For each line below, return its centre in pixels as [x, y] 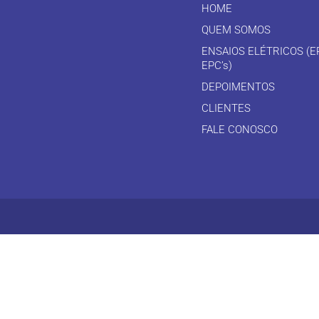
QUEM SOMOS [236, 30]
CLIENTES [226, 108]
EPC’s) [217, 66]
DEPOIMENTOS [238, 87]
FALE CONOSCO [240, 130]
